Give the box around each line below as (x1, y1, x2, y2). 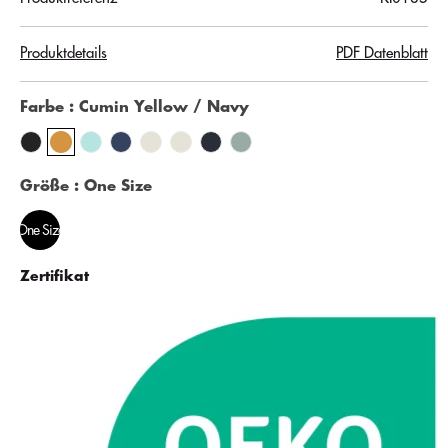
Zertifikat (20, 268, 89, 283)
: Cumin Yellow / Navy (69, 99, 249, 115)
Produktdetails (20, 45, 107, 61)
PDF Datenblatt (336, 45, 428, 61)
